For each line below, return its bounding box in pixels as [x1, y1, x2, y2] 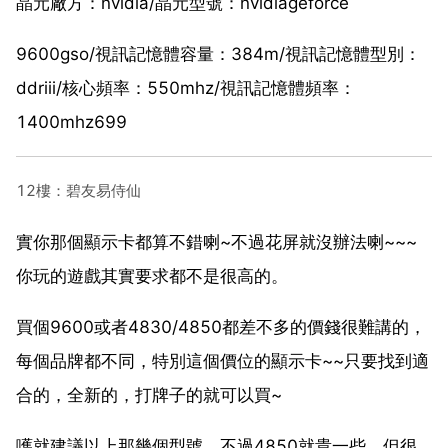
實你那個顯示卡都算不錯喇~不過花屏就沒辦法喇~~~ [16, 231, 417, 252]
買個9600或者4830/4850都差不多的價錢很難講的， [16, 316, 426, 337]
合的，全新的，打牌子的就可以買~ [16, 384, 282, 405]
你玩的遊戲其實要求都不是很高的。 [16, 265, 288, 286]
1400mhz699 [16, 111, 127, 132]
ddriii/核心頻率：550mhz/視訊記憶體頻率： [16, 77, 356, 98]
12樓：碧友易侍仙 [16, 180, 141, 200]
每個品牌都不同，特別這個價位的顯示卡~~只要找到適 [16, 350, 429, 371]
